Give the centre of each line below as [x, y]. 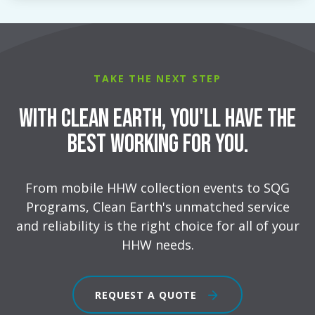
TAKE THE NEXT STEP [157, 79]
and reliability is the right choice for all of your [157, 226]
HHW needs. [157, 245]
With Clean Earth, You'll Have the [157, 120]
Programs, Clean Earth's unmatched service [157, 207]
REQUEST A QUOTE [148, 295]
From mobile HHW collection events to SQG [157, 188]
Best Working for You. [157, 145]
